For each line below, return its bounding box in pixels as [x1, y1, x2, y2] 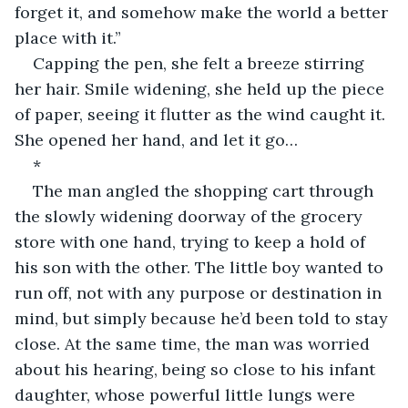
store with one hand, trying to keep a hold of [15, 230, 370, 252]
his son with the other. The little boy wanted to [15, 256, 388, 278]
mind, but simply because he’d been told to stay [15, 307, 393, 329]
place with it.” [15, 26, 121, 48]
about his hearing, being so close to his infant [15, 358, 380, 380]
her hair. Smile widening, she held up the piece [15, 77, 389, 99]
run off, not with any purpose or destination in [15, 281, 386, 303]
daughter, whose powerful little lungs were [15, 383, 360, 405]
